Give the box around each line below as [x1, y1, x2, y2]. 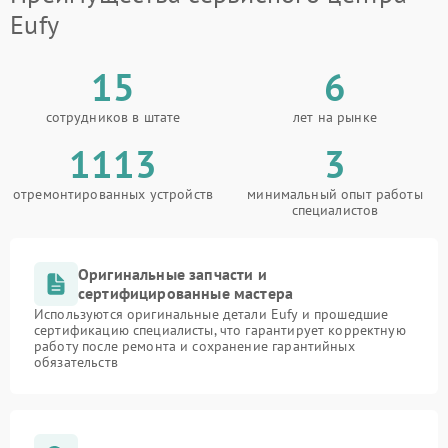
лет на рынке [293, 108, 377, 126]
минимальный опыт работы [247, 185, 423, 203]
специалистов [291, 201, 379, 219]
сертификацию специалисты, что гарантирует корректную [34, 321, 406, 339]
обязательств [34, 353, 118, 371]
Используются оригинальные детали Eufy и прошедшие [34, 305, 389, 323]
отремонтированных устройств [12, 185, 214, 203]
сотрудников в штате [45, 108, 181, 126]
